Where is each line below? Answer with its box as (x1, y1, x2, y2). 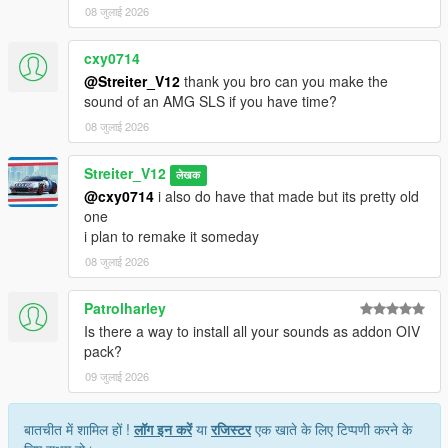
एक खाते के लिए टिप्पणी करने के (251, 419, 412, 440)
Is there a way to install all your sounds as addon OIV (84, 321, 420, 342)
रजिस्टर (211, 419, 251, 440)
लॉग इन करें (134, 419, 192, 440)
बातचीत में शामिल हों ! (24, 419, 134, 440)
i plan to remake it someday (84, 226, 259, 247)
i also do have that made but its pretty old (154, 186, 419, 207)
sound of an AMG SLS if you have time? (84, 91, 337, 112)
